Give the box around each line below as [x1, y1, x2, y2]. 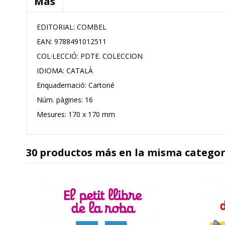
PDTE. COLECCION [80, 51, 143, 61]
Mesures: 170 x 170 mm [37, 109, 115, 119]
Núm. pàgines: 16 [37, 95, 93, 104]
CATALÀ [66, 66, 93, 75]
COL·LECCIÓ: [37, 51, 78, 61]
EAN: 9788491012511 [37, 37, 106, 46]
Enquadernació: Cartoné [37, 80, 115, 90]
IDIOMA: [37, 66, 64, 75]
